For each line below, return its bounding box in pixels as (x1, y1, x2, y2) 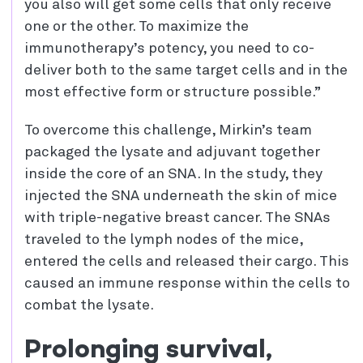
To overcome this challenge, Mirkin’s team (24, 123, 312, 139)
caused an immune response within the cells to (24, 276, 350, 292)
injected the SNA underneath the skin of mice (24, 189, 337, 204)
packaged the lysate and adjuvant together (24, 145, 320, 160)
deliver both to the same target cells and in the (24, 63, 348, 79)
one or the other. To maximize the (24, 19, 249, 35)
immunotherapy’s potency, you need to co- (24, 41, 314, 57)
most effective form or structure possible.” (24, 85, 321, 100)
